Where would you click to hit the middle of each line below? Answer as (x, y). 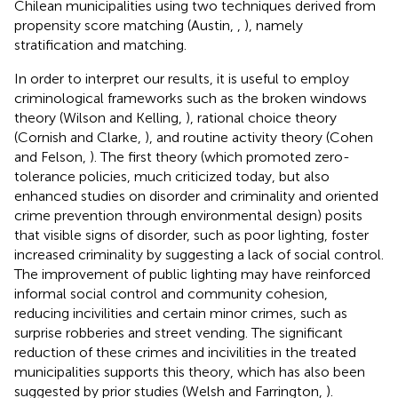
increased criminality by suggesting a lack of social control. (199, 254)
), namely (274, 25)
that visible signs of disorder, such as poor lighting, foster (191, 235)
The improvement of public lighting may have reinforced (192, 274)
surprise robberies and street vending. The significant (179, 332)
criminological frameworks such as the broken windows (191, 98)
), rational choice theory (261, 117)
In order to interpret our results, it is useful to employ (182, 78)
